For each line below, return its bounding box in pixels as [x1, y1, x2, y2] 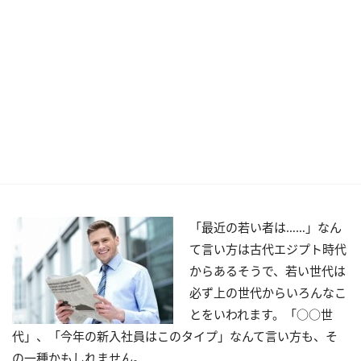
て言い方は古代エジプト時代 [189, 241, 346, 257]
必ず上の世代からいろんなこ [189, 284, 346, 301]
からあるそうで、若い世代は [189, 263, 346, 279]
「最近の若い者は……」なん [189, 219, 342, 235]
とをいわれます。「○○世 [189, 306, 333, 322]
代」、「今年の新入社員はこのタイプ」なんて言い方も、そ [12, 328, 338, 344]
